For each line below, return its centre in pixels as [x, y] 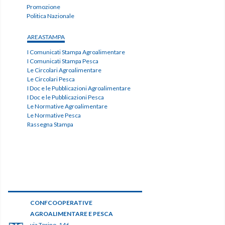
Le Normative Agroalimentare [67, 106]
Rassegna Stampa [50, 125]
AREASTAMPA [46, 37]
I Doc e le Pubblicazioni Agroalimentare [79, 88]
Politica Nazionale [51, 16]
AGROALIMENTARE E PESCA [71, 214]
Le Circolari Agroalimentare [64, 70]
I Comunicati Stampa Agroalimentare [76, 52]
